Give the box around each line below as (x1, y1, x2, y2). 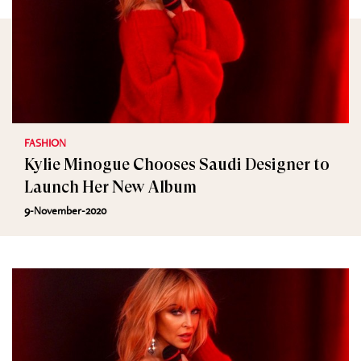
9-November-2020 (24, 203, 106, 218)
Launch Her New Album (24, 178, 197, 197)
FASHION (24, 135, 66, 150)
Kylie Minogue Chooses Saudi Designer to (24, 156, 330, 174)
